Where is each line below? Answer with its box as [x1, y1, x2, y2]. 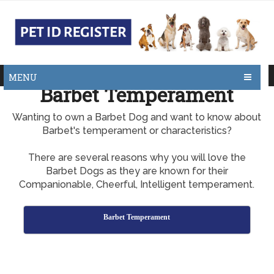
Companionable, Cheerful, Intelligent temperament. [19, 179, 255, 190]
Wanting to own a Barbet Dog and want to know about [12, 111, 262, 123]
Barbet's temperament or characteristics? [42, 125, 232, 136]
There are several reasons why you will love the [28, 152, 246, 163]
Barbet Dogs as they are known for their [45, 165, 228, 177]
